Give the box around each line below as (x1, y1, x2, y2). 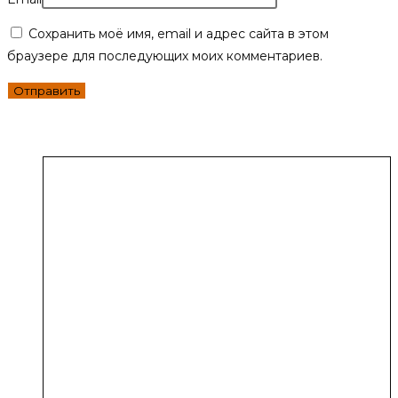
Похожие (7, 118, 99, 140)
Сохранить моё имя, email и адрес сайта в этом (28, 25, 329, 42)
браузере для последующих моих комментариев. (7, 47, 322, 64)
